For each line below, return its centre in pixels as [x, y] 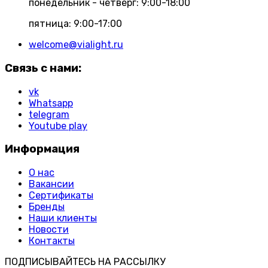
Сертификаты [61, 196]
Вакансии [51, 184]
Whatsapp [51, 103]
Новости [49, 230]
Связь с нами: [43, 68]
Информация [42, 149]
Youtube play [58, 126]
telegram [49, 114]
